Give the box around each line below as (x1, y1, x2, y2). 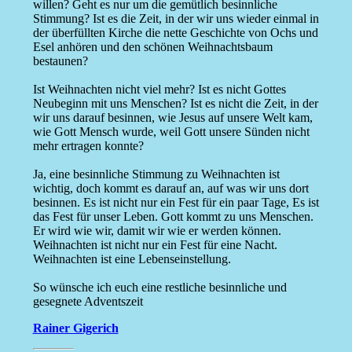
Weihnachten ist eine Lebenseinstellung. (32, 252, 231, 266)
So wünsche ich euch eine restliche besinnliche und (32, 280, 287, 295)
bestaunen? (32, 54, 88, 68)
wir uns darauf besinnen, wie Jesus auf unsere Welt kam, (32, 111, 313, 125)
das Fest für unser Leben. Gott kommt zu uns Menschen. (32, 210, 313, 224)
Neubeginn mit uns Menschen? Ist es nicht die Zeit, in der (32, 97, 318, 111)
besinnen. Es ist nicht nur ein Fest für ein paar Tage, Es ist (32, 196, 319, 210)
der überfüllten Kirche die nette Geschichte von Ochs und (32, 26, 318, 40)
